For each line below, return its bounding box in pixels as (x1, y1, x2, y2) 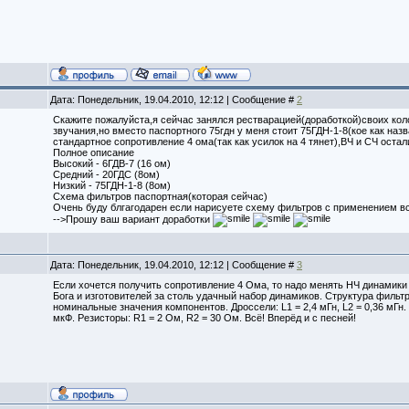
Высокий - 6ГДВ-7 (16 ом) (53, 158, 171, 169)
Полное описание (53, 147, 134, 158)
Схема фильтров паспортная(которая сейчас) (53, 191, 267, 202)
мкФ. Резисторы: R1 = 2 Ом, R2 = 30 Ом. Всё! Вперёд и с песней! (53, 312, 356, 323)
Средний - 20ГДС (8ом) (53, 169, 160, 180)
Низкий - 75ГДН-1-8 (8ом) (53, 180, 171, 191)
